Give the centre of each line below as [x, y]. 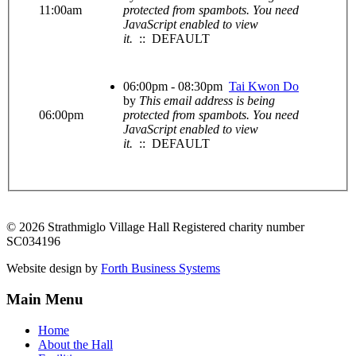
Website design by [54, 269]
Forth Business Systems [161, 269]
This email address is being [207, 101]
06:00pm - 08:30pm [176, 87]
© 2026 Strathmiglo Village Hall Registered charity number [155, 227]
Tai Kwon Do [264, 87]
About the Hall [75, 344]
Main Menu [45, 300]
